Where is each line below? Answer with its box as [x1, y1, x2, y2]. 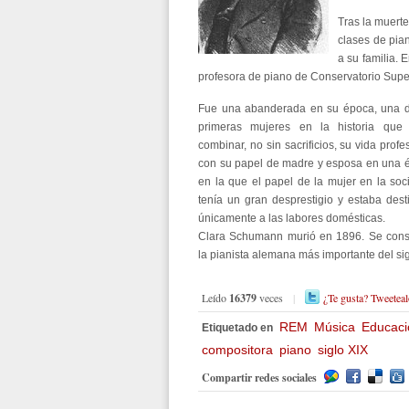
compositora [202, 342, 273, 357]
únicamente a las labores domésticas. [198, 212, 385, 225]
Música [314, 320, 355, 334]
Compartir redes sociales [202, 370, 317, 385]
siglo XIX [318, 342, 368, 357]
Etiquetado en [202, 321, 273, 334]
